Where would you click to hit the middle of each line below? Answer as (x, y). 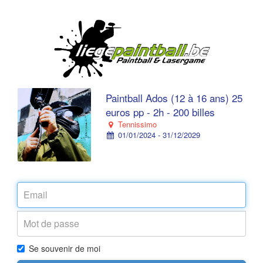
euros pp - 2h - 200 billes (160, 112)
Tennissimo (136, 124)
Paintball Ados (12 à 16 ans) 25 (174, 98)
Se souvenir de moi (65, 248)
